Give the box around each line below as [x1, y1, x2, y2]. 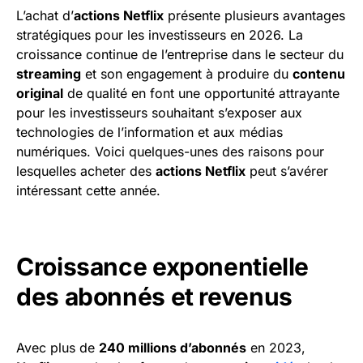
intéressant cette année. [16, 182, 160, 199]
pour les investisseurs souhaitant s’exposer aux [16, 105, 302, 122]
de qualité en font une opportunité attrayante [63, 85, 340, 102]
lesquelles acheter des [16, 163, 156, 180]
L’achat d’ [16, 7, 74, 24]
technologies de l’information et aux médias [16, 124, 283, 141]
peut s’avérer [246, 163, 328, 180]
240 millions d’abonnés [99, 340, 246, 357]
